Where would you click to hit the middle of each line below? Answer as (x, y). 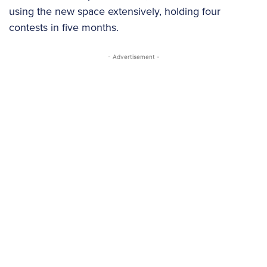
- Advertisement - (133, 57)
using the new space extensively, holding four (115, 11)
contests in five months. (64, 27)
